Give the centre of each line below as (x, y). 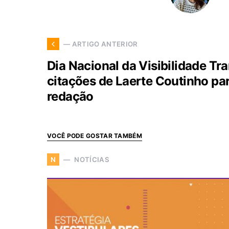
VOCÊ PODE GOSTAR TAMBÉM (95, 136)
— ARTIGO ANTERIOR (101, 44)
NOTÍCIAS (92, 159)
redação (70, 97)
